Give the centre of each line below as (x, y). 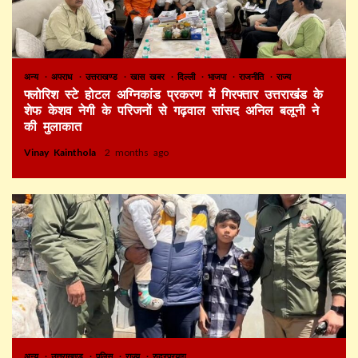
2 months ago (137, 152)
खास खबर (150, 76)
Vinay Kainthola (62, 152)
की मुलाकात (53, 126)
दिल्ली (189, 76)
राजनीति (254, 76)
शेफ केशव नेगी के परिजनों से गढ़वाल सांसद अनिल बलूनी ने (171, 110)
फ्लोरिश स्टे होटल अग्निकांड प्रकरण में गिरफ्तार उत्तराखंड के (173, 94)
